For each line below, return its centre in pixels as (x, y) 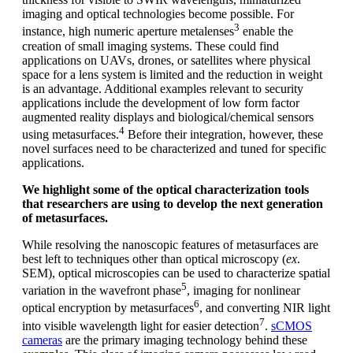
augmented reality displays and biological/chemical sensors (168, 117)
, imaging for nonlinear (243, 291)
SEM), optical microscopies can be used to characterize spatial (176, 273)
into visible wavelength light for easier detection (141, 326)
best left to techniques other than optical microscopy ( (154, 259)
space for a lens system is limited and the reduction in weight (172, 74)
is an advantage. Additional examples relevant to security (163, 88)
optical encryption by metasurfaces (108, 308)
